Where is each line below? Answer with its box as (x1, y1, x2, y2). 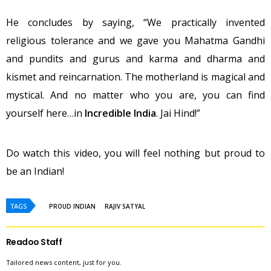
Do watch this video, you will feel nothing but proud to (6, 146, 265, 160)
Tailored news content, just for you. (6, 257, 122, 267)
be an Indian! (6, 164, 64, 178)
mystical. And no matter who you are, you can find (6, 88, 265, 102)
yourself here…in (6, 106, 85, 120)
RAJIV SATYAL (105, 201, 145, 211)
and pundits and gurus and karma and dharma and (6, 51, 265, 65)
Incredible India (85, 106, 156, 120)
